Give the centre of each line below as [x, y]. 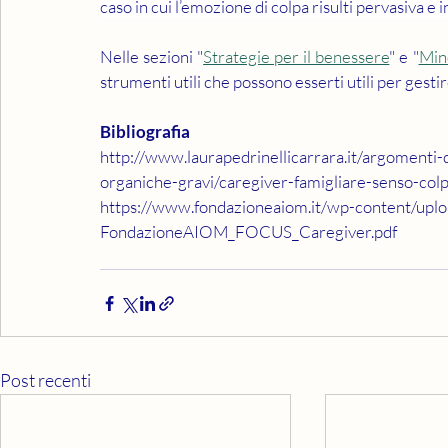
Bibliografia [145, 131]
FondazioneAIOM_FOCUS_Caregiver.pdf [248, 231]
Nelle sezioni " [152, 56]
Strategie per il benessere [296, 56]
